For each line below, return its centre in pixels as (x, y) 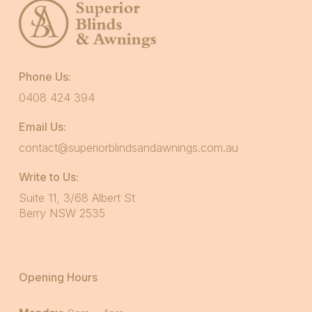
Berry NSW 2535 (62, 213)
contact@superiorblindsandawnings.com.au (128, 148)
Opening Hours (58, 278)
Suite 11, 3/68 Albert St (77, 198)
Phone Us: (45, 77)
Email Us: (42, 127)
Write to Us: (48, 177)
